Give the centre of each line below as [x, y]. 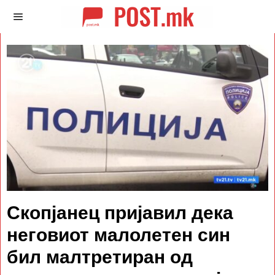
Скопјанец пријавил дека [120, 212]
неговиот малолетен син [118, 234]
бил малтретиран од [100, 257]
